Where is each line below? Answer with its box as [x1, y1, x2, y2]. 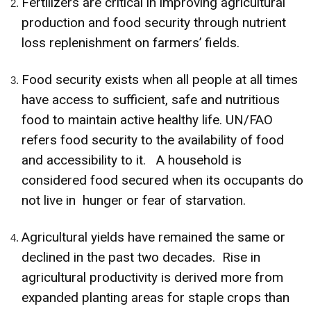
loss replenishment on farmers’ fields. [22, 34, 239, 51]
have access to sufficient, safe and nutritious [22, 91, 280, 108]
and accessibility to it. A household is [22, 151, 242, 168]
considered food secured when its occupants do [22, 171, 303, 188]
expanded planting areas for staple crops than [22, 289, 289, 305]
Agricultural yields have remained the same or [22, 228, 285, 245]
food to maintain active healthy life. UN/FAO [22, 111, 273, 128]
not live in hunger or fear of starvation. [22, 192, 246, 208]
